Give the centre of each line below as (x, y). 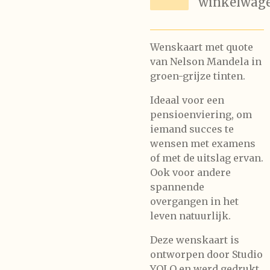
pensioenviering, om (201, 115)
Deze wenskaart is (195, 240)
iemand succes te (192, 129)
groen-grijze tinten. (198, 76)
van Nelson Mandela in (206, 61)
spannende (177, 187)
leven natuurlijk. (190, 216)
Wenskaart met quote (202, 47)
